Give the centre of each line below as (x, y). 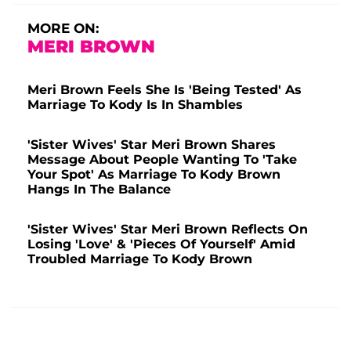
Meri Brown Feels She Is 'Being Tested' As (165, 90)
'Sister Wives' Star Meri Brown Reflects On (168, 230)
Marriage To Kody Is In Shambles (135, 105)
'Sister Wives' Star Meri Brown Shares (152, 145)
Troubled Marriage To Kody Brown (140, 259)
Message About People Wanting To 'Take (162, 160)
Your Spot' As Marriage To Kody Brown (154, 175)
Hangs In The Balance (99, 190)
